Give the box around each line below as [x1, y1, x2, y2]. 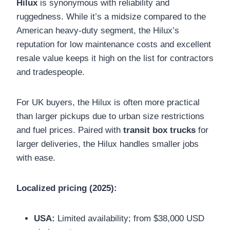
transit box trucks [123, 125, 196, 135]
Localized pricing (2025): [16, 183, 117, 193]
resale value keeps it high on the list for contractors [16, 53, 214, 63]
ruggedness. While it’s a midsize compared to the [16, 11, 206, 22]
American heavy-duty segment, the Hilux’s [16, 25, 179, 35]
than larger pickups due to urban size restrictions [16, 111, 204, 121]
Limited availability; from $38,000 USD [55, 213, 204, 223]
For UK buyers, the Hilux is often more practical [16, 97, 200, 107]
